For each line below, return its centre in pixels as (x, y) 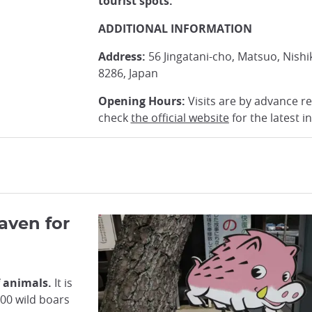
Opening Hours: (141, 101)
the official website (180, 118)
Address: (122, 56)
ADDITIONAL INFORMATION (175, 29)
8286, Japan (128, 73)
